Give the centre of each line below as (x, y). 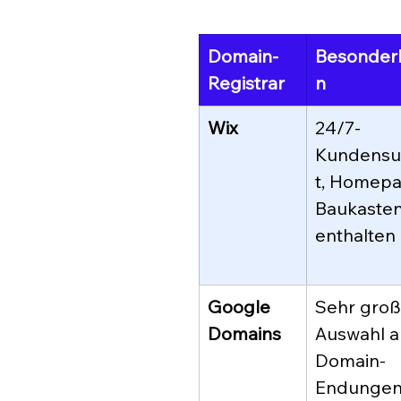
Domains (244, 334)
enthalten (355, 235)
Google (241, 307)
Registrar (246, 83)
